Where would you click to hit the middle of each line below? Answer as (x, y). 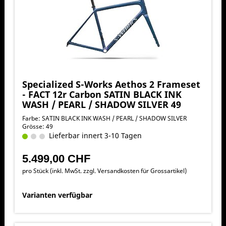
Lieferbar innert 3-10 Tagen (93, 135)
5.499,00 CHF (56, 158)
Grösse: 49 (37, 126)
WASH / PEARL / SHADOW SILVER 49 (101, 104)
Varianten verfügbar (57, 195)
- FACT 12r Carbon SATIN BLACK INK (102, 94)
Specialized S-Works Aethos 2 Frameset (111, 84)
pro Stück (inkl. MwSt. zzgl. (60, 171)
